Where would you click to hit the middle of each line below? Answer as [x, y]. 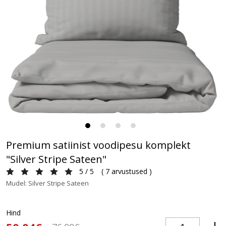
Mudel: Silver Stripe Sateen [47, 183]
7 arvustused [126, 171]
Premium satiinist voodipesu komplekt [98, 145]
